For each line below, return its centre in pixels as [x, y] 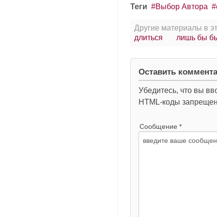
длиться [148, 38]
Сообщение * [160, 126]
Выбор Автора [181, 7]
